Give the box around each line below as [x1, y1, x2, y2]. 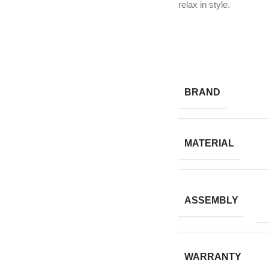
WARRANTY [184, 252, 241, 262]
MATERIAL [184, 138, 234, 149]
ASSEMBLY [184, 195, 238, 205]
